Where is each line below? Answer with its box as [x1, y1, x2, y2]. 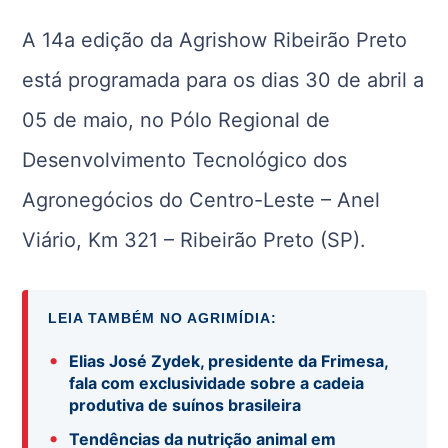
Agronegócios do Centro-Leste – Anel [22, 188, 381, 213]
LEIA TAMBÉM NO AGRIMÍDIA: [48, 310, 278, 327]
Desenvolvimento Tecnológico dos [22, 148, 348, 173]
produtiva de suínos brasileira [69, 395, 302, 416]
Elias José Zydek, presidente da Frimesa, [69, 351, 389, 372]
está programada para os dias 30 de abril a [22, 68, 425, 93]
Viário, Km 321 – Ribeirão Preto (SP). [22, 228, 367, 253]
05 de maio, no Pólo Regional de [22, 108, 331, 133]
